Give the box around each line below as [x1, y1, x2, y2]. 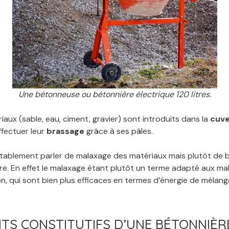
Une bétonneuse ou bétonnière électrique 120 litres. [18, 88, 211, 100]
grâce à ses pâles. [84, 125, 153, 136]
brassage [44, 125, 84, 136]
